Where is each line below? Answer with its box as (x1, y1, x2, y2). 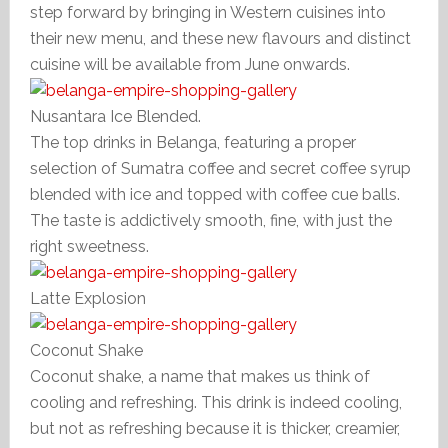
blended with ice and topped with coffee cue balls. (29, 185, 400, 204)
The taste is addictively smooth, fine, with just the (29, 211, 392, 230)
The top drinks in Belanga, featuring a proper (29, 133, 356, 152)
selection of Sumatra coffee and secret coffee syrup (29, 159, 411, 178)
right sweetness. (29, 237, 149, 256)
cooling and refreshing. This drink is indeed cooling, (29, 393, 402, 412)
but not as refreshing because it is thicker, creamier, (29, 419, 400, 438)
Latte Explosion (29, 289, 146, 308)
